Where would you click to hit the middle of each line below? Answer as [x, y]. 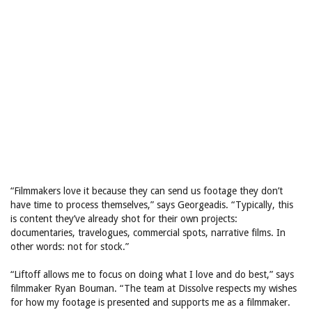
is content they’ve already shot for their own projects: [124, 219]
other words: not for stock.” [70, 247]
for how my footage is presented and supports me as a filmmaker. [150, 302]
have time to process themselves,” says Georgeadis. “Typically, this [152, 205]
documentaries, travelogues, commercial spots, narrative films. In [148, 233]
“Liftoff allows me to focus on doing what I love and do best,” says [152, 274]
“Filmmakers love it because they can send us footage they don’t [147, 191]
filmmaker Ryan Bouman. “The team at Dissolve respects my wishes [154, 288]
